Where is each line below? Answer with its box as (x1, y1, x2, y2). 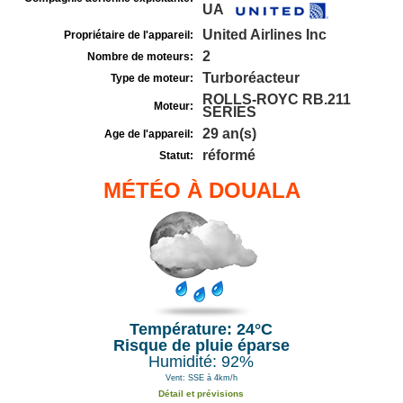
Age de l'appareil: (104, 128, 193, 140)
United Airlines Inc (202, 27, 327, 42)
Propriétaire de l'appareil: (64, 29, 193, 41)
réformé (202, 148, 255, 163)
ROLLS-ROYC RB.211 (202, 92, 351, 107)
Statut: (159, 149, 193, 162)
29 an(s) (202, 126, 256, 141)
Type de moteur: (111, 72, 193, 85)
